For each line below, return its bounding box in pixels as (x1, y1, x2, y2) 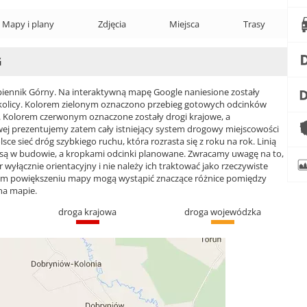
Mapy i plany (2, 17, 55, 30)
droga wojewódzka (184, 205, 262, 218)
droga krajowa (58, 205, 117, 218)
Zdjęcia (97, 17, 126, 30)
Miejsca (169, 17, 200, 30)
